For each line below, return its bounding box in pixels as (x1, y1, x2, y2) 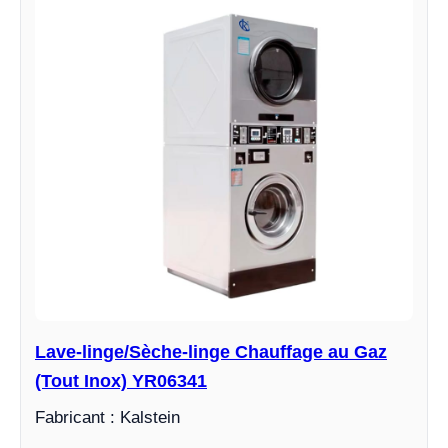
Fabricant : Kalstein (35, 408, 180, 427)
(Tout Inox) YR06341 (35, 371, 207, 391)
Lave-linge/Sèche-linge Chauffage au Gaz (35, 342, 387, 362)
